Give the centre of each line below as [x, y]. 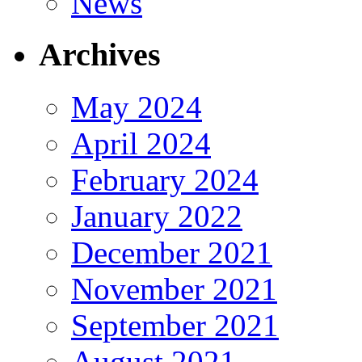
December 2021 [172, 252]
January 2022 [157, 216]
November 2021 [174, 288]
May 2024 [137, 107]
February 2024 [165, 179]
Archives [100, 55]
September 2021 [175, 325]
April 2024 [141, 143]
